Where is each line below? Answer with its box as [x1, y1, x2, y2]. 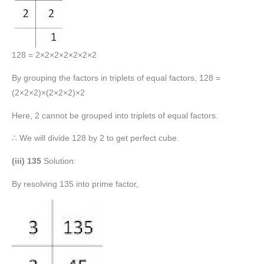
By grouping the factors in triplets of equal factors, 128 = [12, 73, 220, 82]
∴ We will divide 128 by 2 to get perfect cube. [12, 134, 179, 143]
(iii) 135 [12, 156, 44, 166]
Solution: [44, 156, 76, 166]
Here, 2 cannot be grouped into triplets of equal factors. [12, 111, 218, 120]
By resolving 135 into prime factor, [12, 179, 138, 189]
